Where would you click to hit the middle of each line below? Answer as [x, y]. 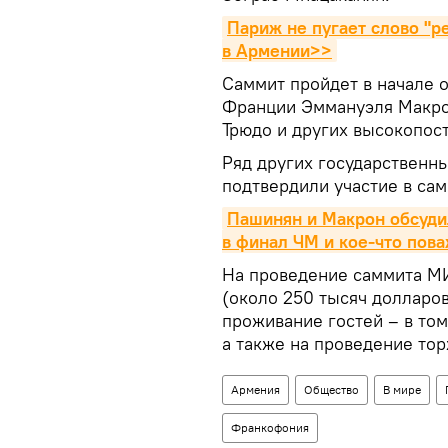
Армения [255, 389]
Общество [331, 389]
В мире [402, 389]
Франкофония [270, 427]
